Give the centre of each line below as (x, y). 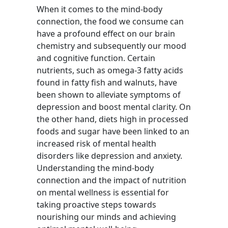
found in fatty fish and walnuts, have (107, 82)
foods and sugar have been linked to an (113, 131)
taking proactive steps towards (96, 205)
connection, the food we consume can (110, 21)
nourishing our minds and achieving (106, 217)
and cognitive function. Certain (96, 58)
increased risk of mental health (96, 144)
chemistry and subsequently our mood (111, 46)
